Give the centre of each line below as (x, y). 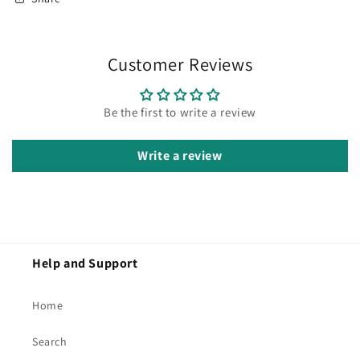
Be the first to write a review (180, 112)
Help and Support (85, 263)
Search (50, 342)
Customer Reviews (180, 64)
